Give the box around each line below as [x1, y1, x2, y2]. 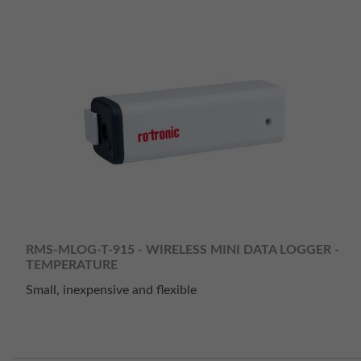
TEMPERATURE [26, 258, 118, 272]
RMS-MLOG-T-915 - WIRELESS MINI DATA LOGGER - [26, 243, 339, 256]
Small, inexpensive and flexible [26, 284, 197, 297]
